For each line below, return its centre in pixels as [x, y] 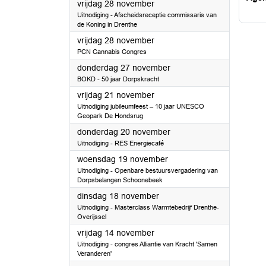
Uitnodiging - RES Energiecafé [121, 143]
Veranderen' [94, 254]
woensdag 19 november [123, 159]
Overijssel [92, 217]
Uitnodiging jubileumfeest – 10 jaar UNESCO [141, 106]
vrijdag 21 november [116, 95]
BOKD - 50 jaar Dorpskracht [118, 79]
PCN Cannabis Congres [112, 52]
